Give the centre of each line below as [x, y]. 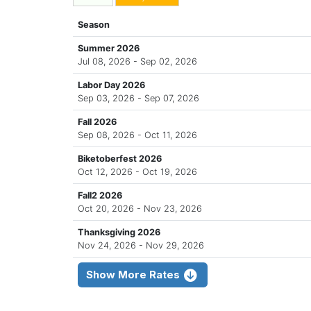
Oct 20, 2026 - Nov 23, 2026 [140, 209]
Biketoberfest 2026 [120, 159]
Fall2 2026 [100, 196]
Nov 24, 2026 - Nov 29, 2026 [141, 246]
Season [94, 25]
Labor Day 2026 [111, 85]
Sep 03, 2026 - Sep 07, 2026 [138, 99]
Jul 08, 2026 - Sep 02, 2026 [137, 62]
